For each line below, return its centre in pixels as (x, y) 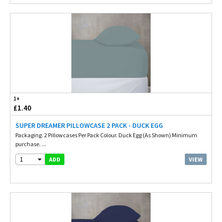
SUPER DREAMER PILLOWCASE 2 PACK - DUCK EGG (89, 125)
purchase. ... (31, 144)
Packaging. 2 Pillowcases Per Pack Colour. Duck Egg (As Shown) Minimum (106, 135)
